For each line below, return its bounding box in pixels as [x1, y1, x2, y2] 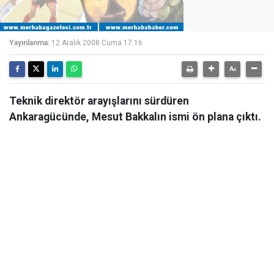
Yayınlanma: [9, 39, 50, 47]
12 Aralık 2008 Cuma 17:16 [51, 39, 143, 47]
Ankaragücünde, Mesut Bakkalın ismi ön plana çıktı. [9, 111, 261, 123]
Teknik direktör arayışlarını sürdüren [9, 95, 189, 107]
